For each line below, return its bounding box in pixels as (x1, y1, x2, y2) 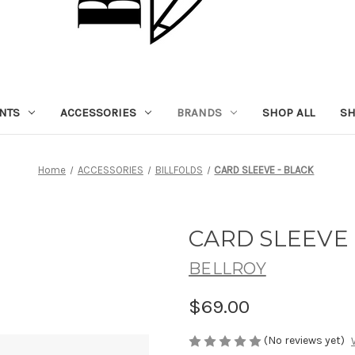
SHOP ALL (261, 105, 315, 120)
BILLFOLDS (155, 163, 203, 176)
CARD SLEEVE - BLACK (214, 163, 315, 176)
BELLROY (189, 258, 266, 278)
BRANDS (176, 105, 222, 120)
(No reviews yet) (264, 333, 345, 347)
